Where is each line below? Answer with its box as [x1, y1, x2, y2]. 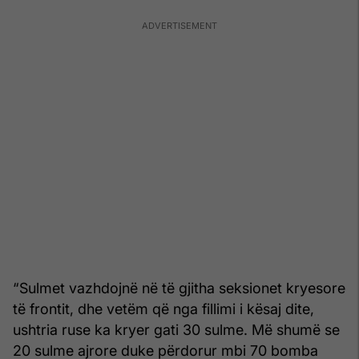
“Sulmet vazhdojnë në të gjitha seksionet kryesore [13, 279, 345, 296]
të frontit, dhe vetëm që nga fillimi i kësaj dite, [13, 300, 314, 317]
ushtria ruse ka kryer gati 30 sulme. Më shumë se [13, 321, 340, 338]
